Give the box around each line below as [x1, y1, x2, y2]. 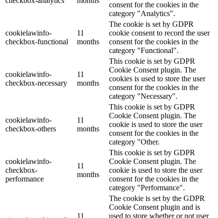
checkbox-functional [5, 37, 68, 46]
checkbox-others [5, 125, 56, 133]
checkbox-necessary [5, 79, 67, 88]
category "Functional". [109, 46, 179, 55]
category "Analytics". [109, 9, 175, 18]
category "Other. [109, 138, 160, 146]
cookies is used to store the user [109, 74, 205, 83]
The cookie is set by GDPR [109, 20, 194, 29]
